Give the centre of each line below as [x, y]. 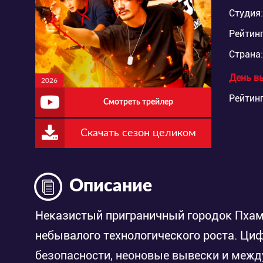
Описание [111, 186]
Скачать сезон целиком [138, 133]
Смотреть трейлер [138, 102]
